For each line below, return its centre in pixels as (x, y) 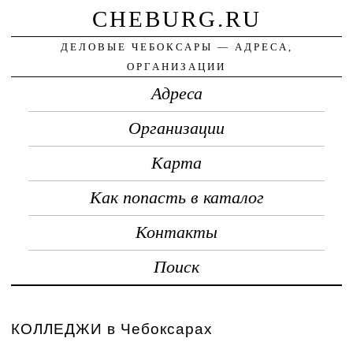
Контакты (176, 232)
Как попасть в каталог (176, 197)
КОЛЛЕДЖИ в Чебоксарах (112, 329)
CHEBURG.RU (176, 19)
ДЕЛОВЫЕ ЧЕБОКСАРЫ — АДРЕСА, (176, 46)
